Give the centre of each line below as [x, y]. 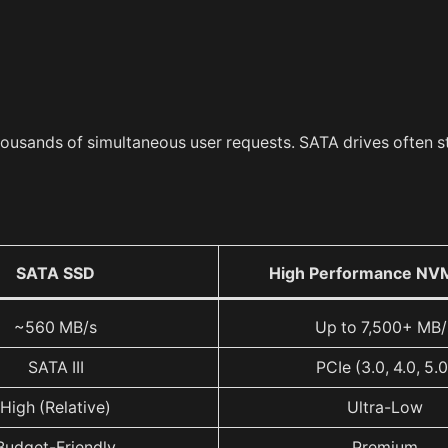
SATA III [55, 368]
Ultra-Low [385, 408]
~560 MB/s [55, 328]
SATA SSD [55, 274]
